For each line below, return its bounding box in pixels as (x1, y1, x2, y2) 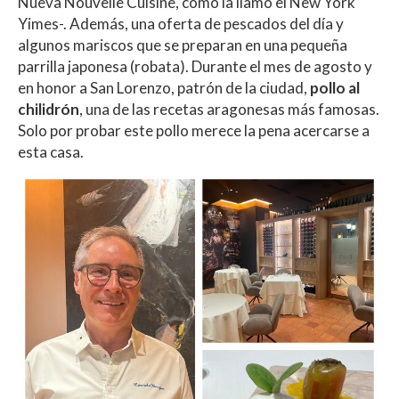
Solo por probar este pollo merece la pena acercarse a (18, 121, 370, 141)
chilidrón (18, 100, 79, 119)
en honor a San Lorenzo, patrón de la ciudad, (18, 78, 310, 98)
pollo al (310, 78, 360, 98)
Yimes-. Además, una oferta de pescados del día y (18, 14, 344, 34)
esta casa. (18, 142, 84, 162)
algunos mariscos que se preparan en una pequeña (18, 36, 347, 55)
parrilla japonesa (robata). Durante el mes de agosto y (18, 57, 372, 77)
